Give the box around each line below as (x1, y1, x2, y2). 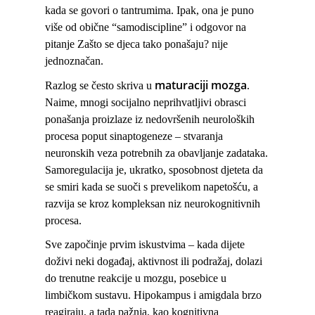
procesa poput (45, 130, 110, 142)
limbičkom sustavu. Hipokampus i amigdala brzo (45, 289, 262, 301)
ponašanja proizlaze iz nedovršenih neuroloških (45, 113, 255, 125)
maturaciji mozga (155, 77, 247, 93)
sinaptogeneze (110, 130, 172, 142)
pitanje (45, 38, 77, 50)
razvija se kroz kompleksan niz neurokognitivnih (45, 198, 260, 210)
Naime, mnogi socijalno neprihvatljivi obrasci (45, 96, 246, 108)
